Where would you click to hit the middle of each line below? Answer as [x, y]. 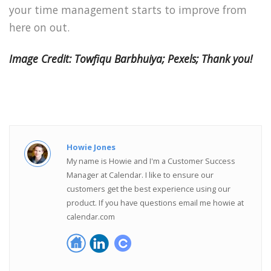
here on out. [39, 27]
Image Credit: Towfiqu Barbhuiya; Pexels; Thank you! [131, 59]
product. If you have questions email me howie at [155, 203]
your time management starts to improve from [128, 9]
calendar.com [91, 217]
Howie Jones [91, 147]
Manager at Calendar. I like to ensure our [140, 175]
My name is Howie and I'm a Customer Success [151, 161]
